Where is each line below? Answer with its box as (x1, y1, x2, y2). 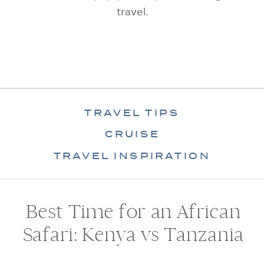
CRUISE (104, 127, 160, 141)
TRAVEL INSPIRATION (53, 148, 211, 163)
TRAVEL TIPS (84, 106, 180, 120)
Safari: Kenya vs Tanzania (22, 226, 244, 246)
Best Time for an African (26, 202, 241, 223)
